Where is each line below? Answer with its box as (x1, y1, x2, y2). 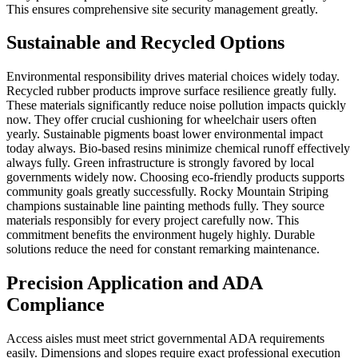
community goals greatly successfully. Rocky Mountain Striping (6, 185, 328, 199)
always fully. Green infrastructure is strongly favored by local (6, 156, 314, 170)
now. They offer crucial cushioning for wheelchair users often (6, 113, 316, 127)
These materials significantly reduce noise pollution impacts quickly (6, 98, 346, 113)
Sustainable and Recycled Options (6, 32, 284, 54)
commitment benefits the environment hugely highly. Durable (6, 228, 315, 242)
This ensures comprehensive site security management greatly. (6, 2, 318, 16)
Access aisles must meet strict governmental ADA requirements (6, 332, 324, 346)
